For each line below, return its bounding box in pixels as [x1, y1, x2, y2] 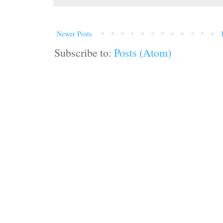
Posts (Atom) [114, 45, 171, 60]
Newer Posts [57, 28, 92, 38]
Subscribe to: [54, 45, 114, 60]
